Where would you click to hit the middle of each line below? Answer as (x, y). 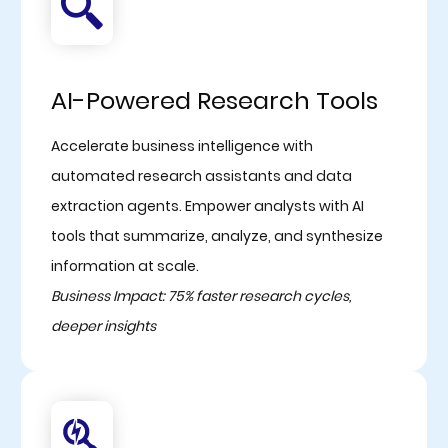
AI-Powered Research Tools (214, 100)
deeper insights (103, 325)
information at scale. (124, 265)
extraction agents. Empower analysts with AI (207, 205)
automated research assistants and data (201, 175)
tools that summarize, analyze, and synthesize (216, 235)
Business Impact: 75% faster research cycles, (200, 295)
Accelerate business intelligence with (181, 145)
